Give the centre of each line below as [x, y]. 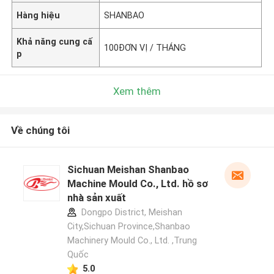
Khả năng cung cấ [55, 41]
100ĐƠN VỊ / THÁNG [145, 47]
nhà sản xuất [96, 198]
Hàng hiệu [39, 15]
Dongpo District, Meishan [130, 213]
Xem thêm [137, 91]
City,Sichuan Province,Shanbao [128, 227]
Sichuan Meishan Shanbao [128, 170]
